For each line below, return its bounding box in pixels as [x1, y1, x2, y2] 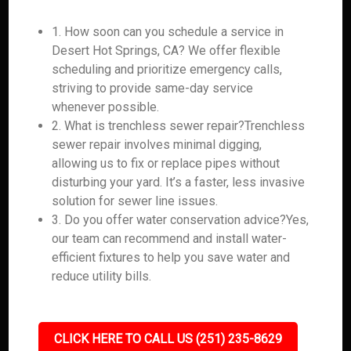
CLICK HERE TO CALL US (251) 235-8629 [53, 331, 282, 346]
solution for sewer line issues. [52, 194, 219, 208]
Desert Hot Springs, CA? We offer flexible [52, 43, 281, 58]
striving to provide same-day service [52, 81, 254, 96]
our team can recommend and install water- [52, 231, 288, 246]
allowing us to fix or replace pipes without [52, 156, 280, 171]
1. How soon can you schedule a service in [52, 24, 284, 39]
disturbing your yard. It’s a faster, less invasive [52, 175, 306, 190]
